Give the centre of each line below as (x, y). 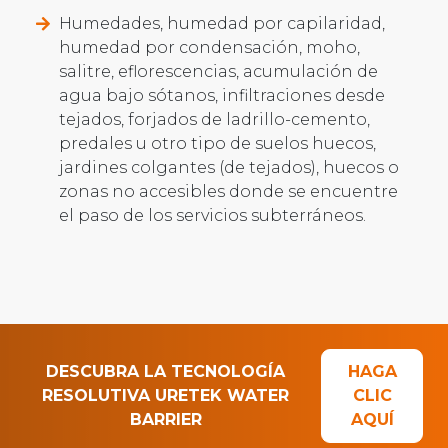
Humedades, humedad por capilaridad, (222, 24)
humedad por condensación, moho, (209, 48)
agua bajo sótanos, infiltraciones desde (222, 96)
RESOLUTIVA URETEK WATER (166, 396)
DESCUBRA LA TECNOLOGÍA (166, 372)
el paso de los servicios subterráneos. (212, 216)
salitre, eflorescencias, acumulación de (218, 72)
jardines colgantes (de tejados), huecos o (229, 168)
